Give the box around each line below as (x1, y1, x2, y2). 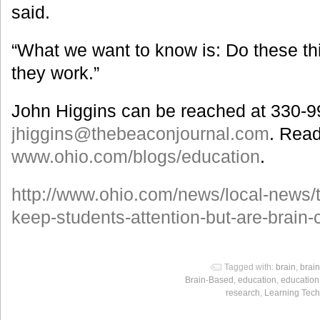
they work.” (11, 63, 99, 84)
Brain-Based (185, 274, 234, 285)
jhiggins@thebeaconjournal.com (11, 124, 269, 144)
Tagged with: (224, 261, 276, 272)
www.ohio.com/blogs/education (11, 146, 260, 167)
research (226, 287, 260, 298)
